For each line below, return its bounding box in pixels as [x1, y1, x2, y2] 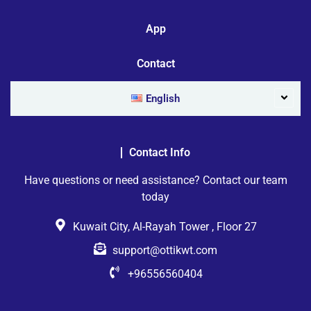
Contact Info [129, 145, 190, 159]
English [145, 92, 180, 105]
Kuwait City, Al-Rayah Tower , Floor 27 [73, 220, 258, 234]
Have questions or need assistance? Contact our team [24, 173, 287, 187]
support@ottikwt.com [112, 244, 218, 258]
